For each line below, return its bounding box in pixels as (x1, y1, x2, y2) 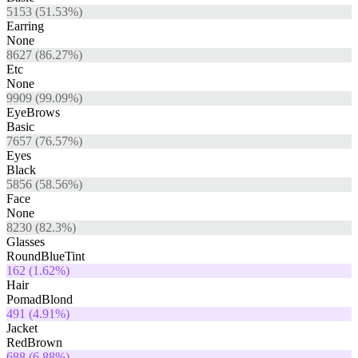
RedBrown (6, 336, 62, 350)
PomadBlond (6, 292, 73, 307)
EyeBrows (6, 105, 60, 120)
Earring (6, 19, 44, 34)
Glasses (6, 235, 45, 249)
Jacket (6, 321, 38, 336)
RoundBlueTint (6, 249, 85, 264)
